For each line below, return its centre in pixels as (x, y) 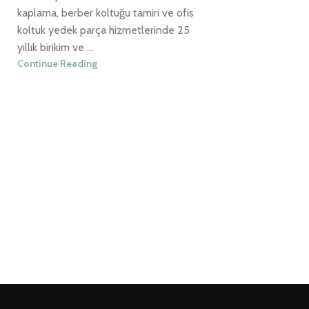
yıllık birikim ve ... (55, 48)
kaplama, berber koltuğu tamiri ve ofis (106, 13)
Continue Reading (57, 64)
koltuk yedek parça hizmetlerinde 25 (103, 30)
